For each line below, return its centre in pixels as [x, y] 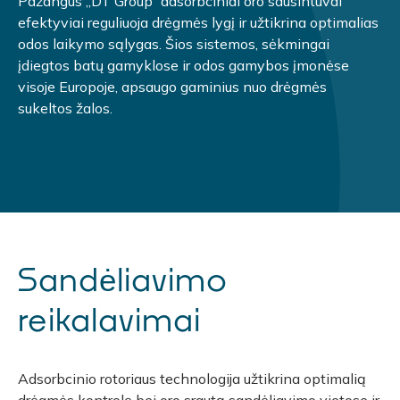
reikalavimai [109, 320]
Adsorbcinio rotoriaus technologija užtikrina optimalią [192, 379]
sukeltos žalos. [65, 108]
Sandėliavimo [123, 279]
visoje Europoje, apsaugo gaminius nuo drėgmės [172, 87]
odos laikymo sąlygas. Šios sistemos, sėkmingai [174, 44]
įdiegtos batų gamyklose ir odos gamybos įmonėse [183, 66]
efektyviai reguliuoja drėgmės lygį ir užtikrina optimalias [198, 23]
